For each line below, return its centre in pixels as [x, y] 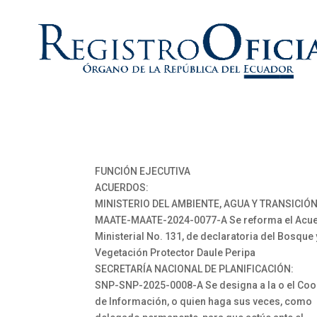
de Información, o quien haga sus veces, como [204, 301]
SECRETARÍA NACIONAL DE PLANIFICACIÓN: [195, 269]
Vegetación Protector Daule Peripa [175, 253]
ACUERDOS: [122, 188]
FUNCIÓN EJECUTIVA [143, 171]
